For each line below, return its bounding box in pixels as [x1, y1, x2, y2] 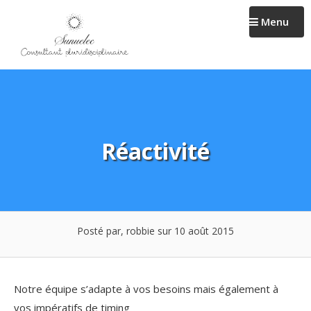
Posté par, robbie [77, 224, 155, 237]
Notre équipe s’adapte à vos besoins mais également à [14, 281, 278, 296]
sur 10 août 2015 [155, 224, 234, 237]
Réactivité [101, 136, 210, 166]
